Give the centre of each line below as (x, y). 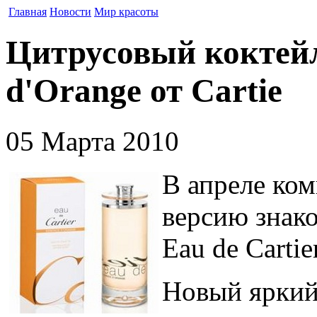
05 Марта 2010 (92, 141)
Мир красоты (126, 12)
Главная (28, 12)
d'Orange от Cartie (144, 91)
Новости (70, 12)
